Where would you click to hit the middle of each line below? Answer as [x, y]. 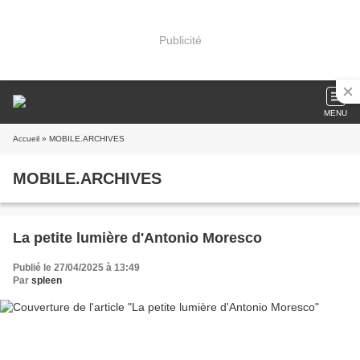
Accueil [26, 139]
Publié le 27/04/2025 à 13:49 [76, 268]
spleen [47, 280]
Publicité [180, 40]
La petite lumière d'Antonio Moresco [137, 238]
